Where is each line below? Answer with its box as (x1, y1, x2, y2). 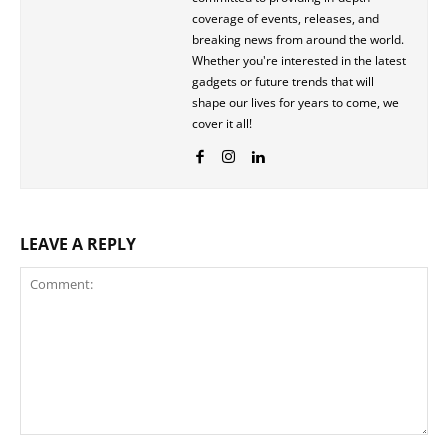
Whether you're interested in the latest (192, 52, 406, 70)
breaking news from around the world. (192, 31, 404, 49)
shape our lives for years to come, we (192, 94, 399, 112)
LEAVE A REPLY (20, 233, 136, 256)
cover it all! (192, 115, 252, 133)
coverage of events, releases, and (192, 10, 379, 28)
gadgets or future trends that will (192, 73, 374, 91)
